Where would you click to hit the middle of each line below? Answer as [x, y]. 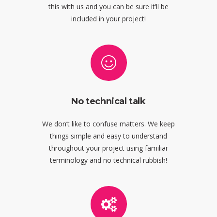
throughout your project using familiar [108, 148]
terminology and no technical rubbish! [108, 160]
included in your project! [108, 18]
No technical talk [108, 101]
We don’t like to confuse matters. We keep [108, 124]
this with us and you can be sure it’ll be [108, 6]
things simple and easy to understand [108, 136]
